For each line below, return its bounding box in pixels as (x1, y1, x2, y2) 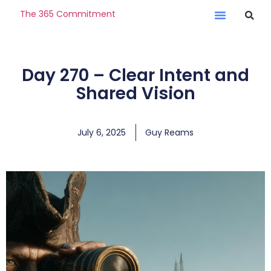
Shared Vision (76, 82, 195, 105)
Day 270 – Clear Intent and (22, 64, 249, 87)
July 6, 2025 (77, 126, 126, 139)
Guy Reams (145, 126, 194, 139)
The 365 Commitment (19, 7, 116, 20)
